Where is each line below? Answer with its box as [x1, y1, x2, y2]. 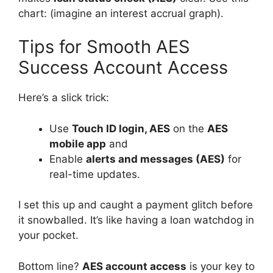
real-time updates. [49, 168, 140, 180]
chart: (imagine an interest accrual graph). [18, 7, 224, 19]
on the [170, 122, 207, 135]
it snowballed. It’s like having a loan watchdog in [18, 214, 254, 226]
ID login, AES [104, 122, 170, 135]
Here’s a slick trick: [18, 91, 109, 104]
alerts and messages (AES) [86, 152, 225, 165]
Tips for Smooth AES [18, 36, 190, 57]
